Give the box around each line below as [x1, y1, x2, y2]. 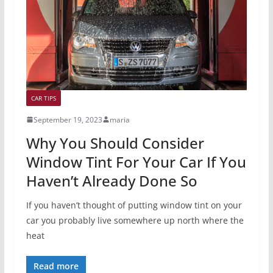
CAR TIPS [30, 93, 56, 102]
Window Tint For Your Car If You [26, 151, 246, 172]
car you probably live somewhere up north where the [26, 214, 244, 226]
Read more [33, 260, 79, 272]
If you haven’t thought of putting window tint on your [26, 199, 242, 211]
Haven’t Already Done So [26, 170, 197, 191]
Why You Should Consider [26, 132, 204, 153]
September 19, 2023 [33, 114, 102, 125]
